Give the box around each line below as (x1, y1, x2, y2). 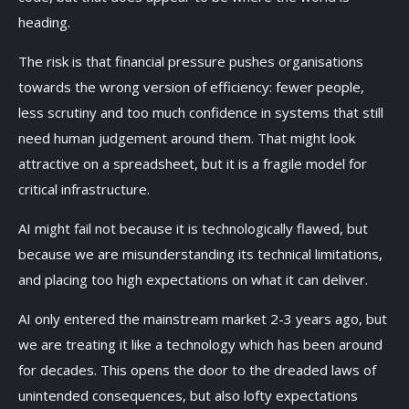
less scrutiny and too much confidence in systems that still (18, 102, 383, 121)
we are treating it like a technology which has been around (18, 334, 383, 353)
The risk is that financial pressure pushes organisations (18, 51, 363, 70)
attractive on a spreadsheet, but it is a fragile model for (18, 153, 367, 173)
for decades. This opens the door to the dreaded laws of (18, 360, 376, 379)
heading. (18, 12, 74, 31)
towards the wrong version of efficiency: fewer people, (18, 77, 364, 96)
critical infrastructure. (18, 179, 153, 198)
